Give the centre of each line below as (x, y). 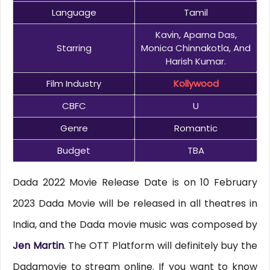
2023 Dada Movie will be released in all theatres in (135, 204)
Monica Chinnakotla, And (196, 48)
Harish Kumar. (196, 61)
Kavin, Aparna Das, (196, 35)
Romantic (196, 128)
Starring (74, 48)
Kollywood (196, 84)
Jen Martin (38, 246)
